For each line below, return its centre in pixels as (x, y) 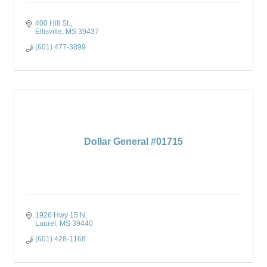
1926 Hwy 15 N (60, 215)
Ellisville (49, 32)
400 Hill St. (53, 23)
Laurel (46, 223)
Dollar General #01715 (133, 142)
